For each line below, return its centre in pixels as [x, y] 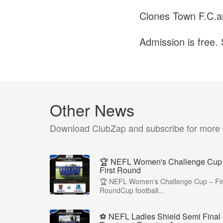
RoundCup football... [132, 190]
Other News [92, 110]
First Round [120, 170]
